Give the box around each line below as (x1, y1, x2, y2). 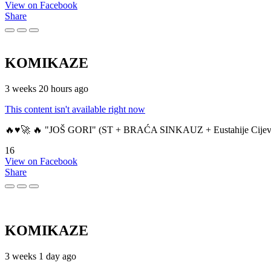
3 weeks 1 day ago (5, 251, 76, 262)
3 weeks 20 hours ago (5, 83, 88, 94)
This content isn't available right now (5, 104, 145, 115)
